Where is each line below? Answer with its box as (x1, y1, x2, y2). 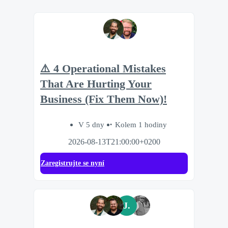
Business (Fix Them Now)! (40, 93, 167, 105)
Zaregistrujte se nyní (41, 159, 104, 167)
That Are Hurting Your (40, 77, 152, 90)
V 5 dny (78, 120, 106, 129)
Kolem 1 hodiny (115, 120, 167, 129)
